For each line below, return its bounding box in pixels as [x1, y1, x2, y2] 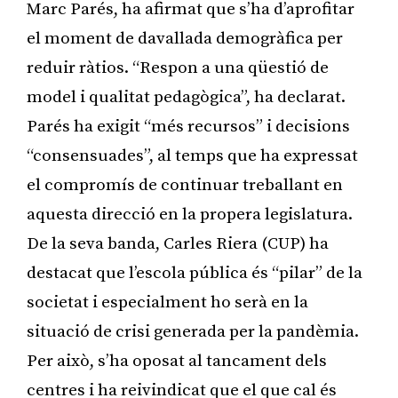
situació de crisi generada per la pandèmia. [27, 321, 359, 342]
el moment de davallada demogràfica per [27, 28, 343, 49]
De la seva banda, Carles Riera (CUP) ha [27, 233, 329, 254]
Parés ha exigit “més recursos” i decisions [27, 115, 350, 137]
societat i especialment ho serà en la [27, 291, 308, 313]
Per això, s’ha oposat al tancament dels [27, 350, 327, 371]
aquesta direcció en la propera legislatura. [27, 203, 353, 225]
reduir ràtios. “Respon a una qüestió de [27, 57, 329, 78]
